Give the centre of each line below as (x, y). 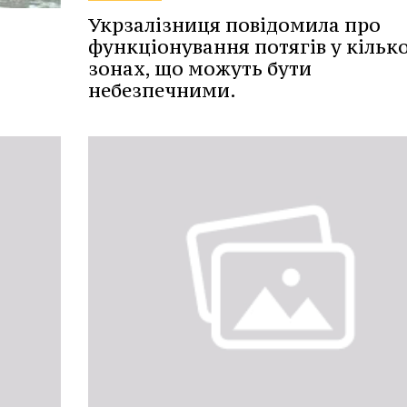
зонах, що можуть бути (199, 69)
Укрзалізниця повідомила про (234, 25)
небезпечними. (162, 91)
